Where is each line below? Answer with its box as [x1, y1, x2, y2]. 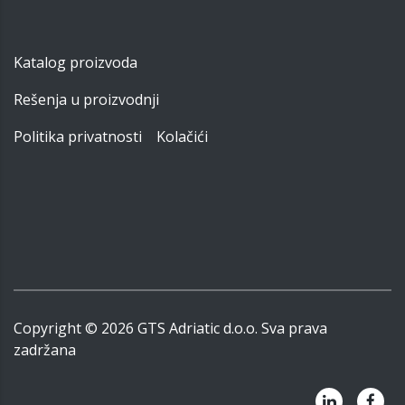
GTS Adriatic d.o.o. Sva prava [137, 318, 327, 339]
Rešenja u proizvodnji [14, 89, 159, 110]
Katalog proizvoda [14, 52, 137, 73]
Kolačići [156, 127, 208, 147]
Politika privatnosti [14, 127, 142, 147]
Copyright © [14, 318, 98, 339]
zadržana [14, 340, 76, 361]
